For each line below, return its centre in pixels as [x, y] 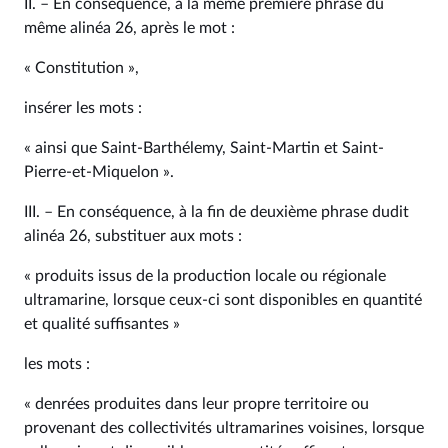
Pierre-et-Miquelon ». [99, 172]
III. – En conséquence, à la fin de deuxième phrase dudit [216, 212]
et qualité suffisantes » [102, 324]
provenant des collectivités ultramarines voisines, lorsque [224, 428]
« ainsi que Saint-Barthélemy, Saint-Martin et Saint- [204, 148]
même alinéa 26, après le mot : [129, 28]
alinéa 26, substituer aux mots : [133, 236]
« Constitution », [81, 68]
